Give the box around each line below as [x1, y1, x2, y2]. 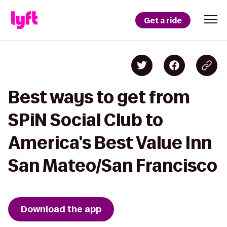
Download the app [21, 203, 101, 215]
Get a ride [144, 15, 182, 26]
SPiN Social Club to [8, 110, 163, 129]
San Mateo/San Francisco [8, 156, 217, 175]
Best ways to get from [8, 88, 190, 106]
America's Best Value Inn [8, 133, 212, 152]
